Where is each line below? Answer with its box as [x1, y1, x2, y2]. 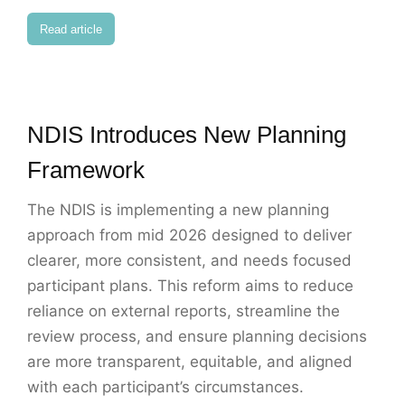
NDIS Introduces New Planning [27, 121, 346, 149]
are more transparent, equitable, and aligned [27, 353, 353, 372]
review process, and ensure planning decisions [27, 327, 367, 346]
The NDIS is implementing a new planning [27, 201, 329, 220]
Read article [40, 22, 102, 36]
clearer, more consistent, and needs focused [27, 251, 352, 270]
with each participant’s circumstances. [27, 378, 304, 397]
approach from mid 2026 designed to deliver [27, 226, 352, 245]
